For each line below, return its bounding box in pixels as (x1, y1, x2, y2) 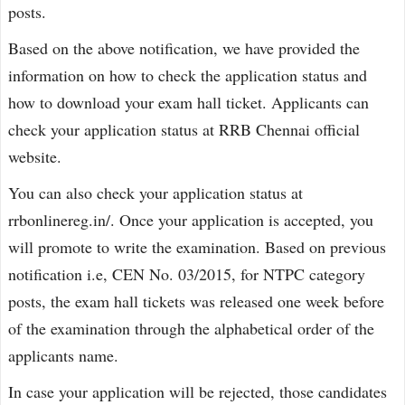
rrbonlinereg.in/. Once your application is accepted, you (8, 209, 373, 231)
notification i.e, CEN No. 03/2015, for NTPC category (8, 263, 365, 285)
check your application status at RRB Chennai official (8, 118, 360, 140)
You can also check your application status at (8, 182, 303, 203)
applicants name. (8, 344, 118, 366)
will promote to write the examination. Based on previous (8, 236, 386, 258)
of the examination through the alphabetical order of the (8, 317, 374, 339)
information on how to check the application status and (8, 64, 367, 86)
